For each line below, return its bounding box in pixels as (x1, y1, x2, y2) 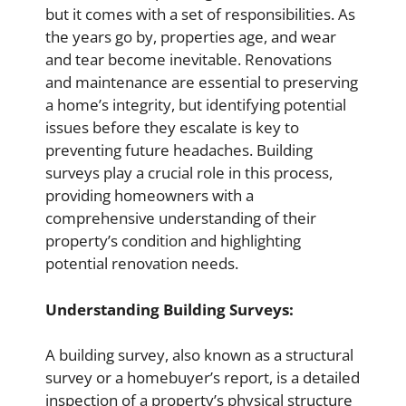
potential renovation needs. (45, 253, 238, 275)
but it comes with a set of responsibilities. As (45, 4, 355, 25)
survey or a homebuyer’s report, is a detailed (45, 367, 360, 389)
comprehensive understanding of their (45, 208, 316, 229)
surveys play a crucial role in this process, (45, 162, 333, 184)
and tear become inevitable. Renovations (45, 49, 332, 71)
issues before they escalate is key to (45, 117, 299, 139)
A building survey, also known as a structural (45, 344, 353, 366)
